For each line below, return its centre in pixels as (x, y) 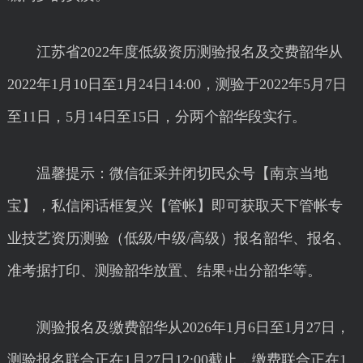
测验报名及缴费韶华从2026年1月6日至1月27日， (178, 327)
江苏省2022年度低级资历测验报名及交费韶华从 (175, 52)
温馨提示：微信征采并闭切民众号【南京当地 (167, 173)
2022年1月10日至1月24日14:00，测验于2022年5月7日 (177, 84)
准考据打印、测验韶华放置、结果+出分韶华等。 (164, 271)
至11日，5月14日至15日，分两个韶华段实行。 (156, 117)
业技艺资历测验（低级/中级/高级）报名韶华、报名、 (179, 238)
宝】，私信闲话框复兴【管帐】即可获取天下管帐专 (175, 206)
